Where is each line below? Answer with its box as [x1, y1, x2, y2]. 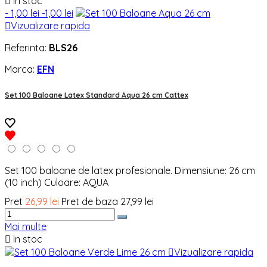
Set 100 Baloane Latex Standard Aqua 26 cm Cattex [5, 91, 188, 100]
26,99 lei [25, 195, 59, 207]
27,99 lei [120, 195, 154, 207]
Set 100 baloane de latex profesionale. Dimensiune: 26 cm [5, 164, 255, 176]
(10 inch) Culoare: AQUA [5, 176, 108, 188]
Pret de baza [61, 195, 118, 207]
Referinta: [5, 42, 49, 54]
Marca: [5, 63, 37, 76]
